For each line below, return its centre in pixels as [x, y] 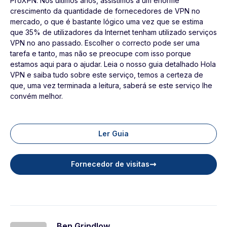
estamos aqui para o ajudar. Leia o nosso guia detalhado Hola [113, 64]
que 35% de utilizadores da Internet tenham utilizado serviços [113, 32]
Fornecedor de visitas [110, 164]
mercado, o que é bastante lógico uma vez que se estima [107, 22]
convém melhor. [36, 96]
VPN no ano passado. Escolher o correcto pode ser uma [105, 43]
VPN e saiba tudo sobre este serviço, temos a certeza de [107, 75]
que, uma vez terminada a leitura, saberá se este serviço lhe [111, 86]
